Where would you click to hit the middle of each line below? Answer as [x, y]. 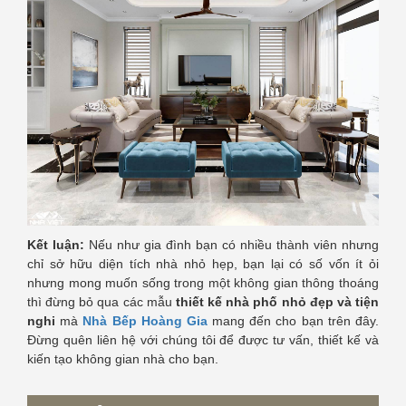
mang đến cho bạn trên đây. [293, 320]
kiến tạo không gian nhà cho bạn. [123, 358]
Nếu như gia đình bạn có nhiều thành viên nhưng [232, 244]
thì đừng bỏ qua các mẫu [100, 301]
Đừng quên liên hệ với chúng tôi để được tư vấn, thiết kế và [203, 339]
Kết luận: [56, 244]
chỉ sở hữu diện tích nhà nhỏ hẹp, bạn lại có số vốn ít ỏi [203, 263]
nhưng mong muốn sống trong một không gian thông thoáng [203, 282]
